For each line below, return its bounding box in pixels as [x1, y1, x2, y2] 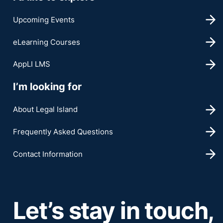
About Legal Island [12, 105, 78, 114]
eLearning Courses [12, 37, 80, 47]
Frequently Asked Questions [12, 126, 113, 136]
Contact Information [12, 149, 83, 159]
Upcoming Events [12, 14, 75, 24]
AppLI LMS [12, 59, 50, 69]
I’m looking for [12, 81, 82, 93]
